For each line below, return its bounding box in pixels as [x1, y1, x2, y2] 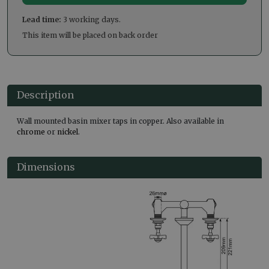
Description [17, 89, 74, 101]
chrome [17, 127, 45, 137]
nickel [57, 127, 78, 137]
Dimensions [17, 161, 75, 174]
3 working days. [61, 15, 121, 25]
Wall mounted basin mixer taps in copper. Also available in [17, 116, 224, 126]
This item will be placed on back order [22, 31, 158, 40]
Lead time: [22, 15, 61, 25]
